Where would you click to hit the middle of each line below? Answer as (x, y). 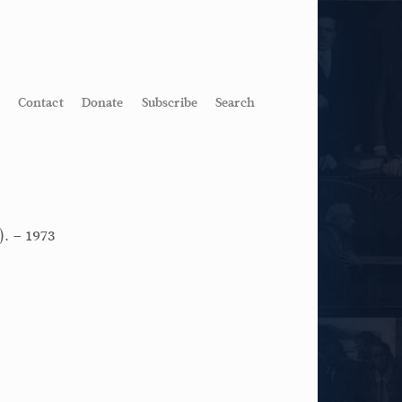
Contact (40, 102)
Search (235, 102)
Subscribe (169, 102)
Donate (102, 102)
